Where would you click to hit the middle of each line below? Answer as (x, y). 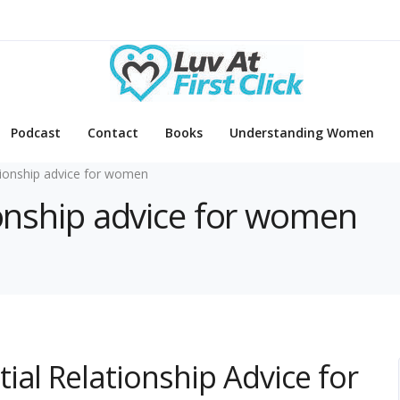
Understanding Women (302, 133)
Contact (113, 133)
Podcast (36, 133)
